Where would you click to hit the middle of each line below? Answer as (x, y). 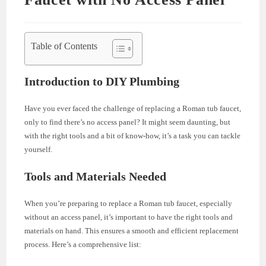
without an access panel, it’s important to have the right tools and (129, 217)
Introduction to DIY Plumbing (102, 81)
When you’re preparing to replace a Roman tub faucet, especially (129, 203)
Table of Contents (64, 46)
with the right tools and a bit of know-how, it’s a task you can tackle (133, 135)
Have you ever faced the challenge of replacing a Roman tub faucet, (133, 108)
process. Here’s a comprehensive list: (83, 244)
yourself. (39, 149)
